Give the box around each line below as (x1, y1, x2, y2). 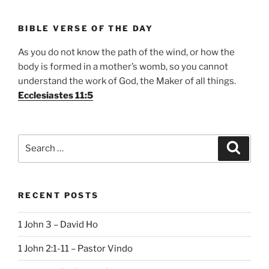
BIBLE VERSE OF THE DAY (18, 23, 153, 33)
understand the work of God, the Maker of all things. (18, 76, 236, 87)
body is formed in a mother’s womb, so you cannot (18, 61, 228, 73)
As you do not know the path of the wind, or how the (18, 47, 235, 58)
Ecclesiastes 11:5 (18, 90, 93, 101)
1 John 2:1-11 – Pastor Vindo (18, 243, 133, 254)
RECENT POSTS (18, 190, 99, 200)
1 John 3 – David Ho (18, 219, 98, 230)
